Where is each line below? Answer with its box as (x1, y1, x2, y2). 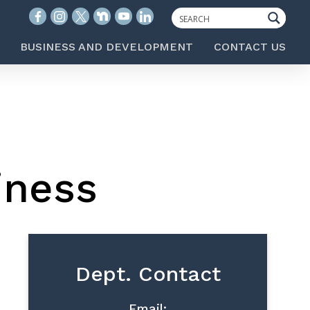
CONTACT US (214, 40, 286, 53)
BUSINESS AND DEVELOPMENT (20, 40, 193, 53)
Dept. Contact (75, 262, 221, 286)
